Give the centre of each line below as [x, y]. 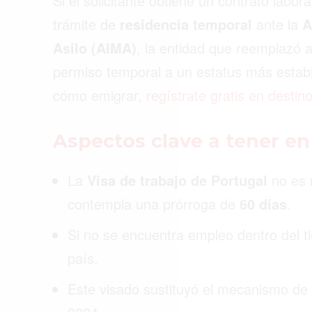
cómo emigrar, [100, 95]
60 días [263, 203]
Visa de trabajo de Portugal [177, 180]
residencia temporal [186, 24]
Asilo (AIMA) [95, 47]
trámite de [86, 24]
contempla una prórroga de [154, 203]
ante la [277, 24]
